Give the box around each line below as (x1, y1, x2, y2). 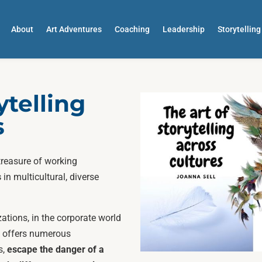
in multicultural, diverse (1, 171, 99, 182)
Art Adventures (46, 25, 102, 34)
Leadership (163, 25, 205, 34)
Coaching (115, 25, 150, 34)
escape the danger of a (7, 243, 105, 255)
